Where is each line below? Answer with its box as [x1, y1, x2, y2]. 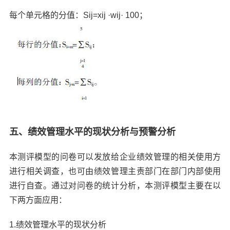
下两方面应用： [9, 195, 67, 204]
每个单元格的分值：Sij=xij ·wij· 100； [9, 10, 147, 20]
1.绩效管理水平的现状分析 [9, 220, 106, 229]
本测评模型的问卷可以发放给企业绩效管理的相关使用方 [9, 152, 221, 161]
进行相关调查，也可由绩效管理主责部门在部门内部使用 [9, 166, 221, 176]
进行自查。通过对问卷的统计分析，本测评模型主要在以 [9, 181, 221, 190]
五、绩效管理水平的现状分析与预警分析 [9, 126, 176, 137]
